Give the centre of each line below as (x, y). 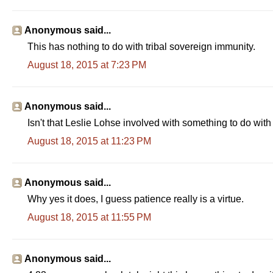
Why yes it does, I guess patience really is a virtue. (136, 199)
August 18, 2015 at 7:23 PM (87, 65)
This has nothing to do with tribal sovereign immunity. (141, 46)
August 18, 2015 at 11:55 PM (89, 217)
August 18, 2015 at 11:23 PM (89, 141)
